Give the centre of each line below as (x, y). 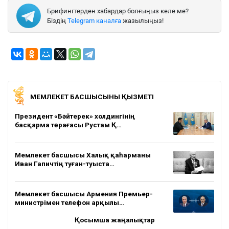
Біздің (57, 20)
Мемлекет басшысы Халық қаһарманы (83, 155)
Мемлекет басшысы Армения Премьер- (84, 193)
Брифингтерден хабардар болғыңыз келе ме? (118, 11)
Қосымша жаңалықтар (114, 220)
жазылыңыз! (142, 20)
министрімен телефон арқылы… (70, 202)
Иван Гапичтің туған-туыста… (65, 163)
